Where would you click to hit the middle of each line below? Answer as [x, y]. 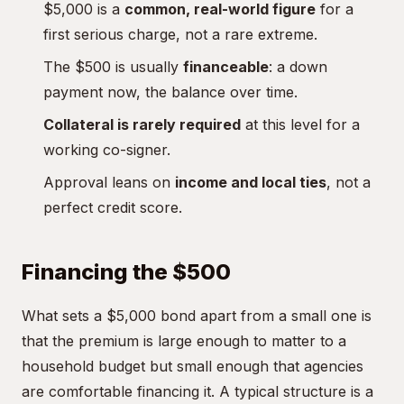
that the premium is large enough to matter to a [184, 341]
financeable [226, 67]
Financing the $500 [126, 272]
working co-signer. [107, 150]
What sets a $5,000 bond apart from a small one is [197, 316]
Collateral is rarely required [142, 124]
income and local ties [251, 182]
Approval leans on [109, 182]
